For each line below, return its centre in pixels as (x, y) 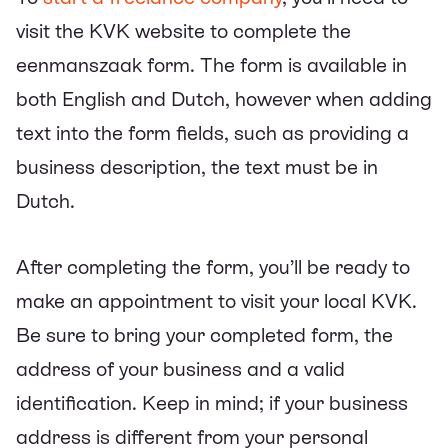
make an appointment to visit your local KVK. (216, 300)
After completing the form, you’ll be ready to (213, 266)
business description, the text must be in (197, 166)
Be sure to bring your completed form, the (204, 334)
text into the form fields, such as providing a (212, 132)
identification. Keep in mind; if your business (212, 402)
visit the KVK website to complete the (183, 30)
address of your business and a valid (180, 368)
